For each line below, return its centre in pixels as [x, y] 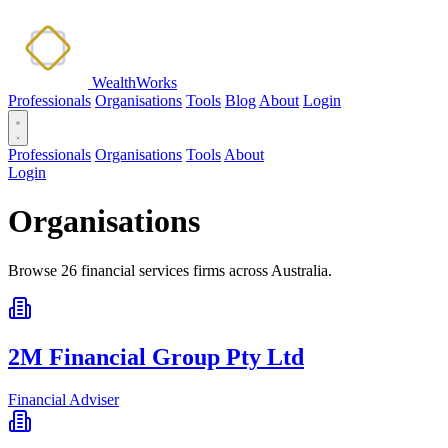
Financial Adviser [63, 399]
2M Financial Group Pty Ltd [156, 356]
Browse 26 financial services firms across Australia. [170, 270]
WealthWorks [134, 82]
